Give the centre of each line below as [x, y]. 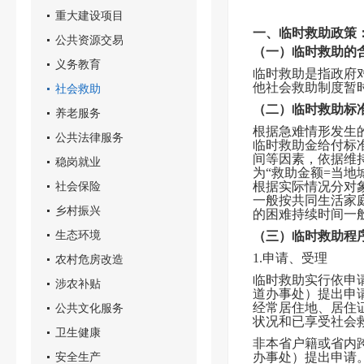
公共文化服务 [89, 308]
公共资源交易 [89, 40]
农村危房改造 [89, 259]
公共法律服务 [89, 137]
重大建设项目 [89, 15]
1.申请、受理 [290, 258]
